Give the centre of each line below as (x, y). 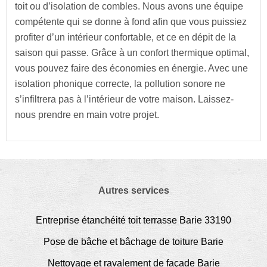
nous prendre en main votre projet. (87, 114)
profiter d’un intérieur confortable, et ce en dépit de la (125, 37)
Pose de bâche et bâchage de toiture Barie (133, 241)
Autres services (133, 190)
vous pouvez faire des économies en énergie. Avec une (131, 68)
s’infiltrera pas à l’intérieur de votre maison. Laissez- (124, 99)
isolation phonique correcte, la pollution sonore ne (120, 83)
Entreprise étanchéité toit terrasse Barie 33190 (133, 220)
